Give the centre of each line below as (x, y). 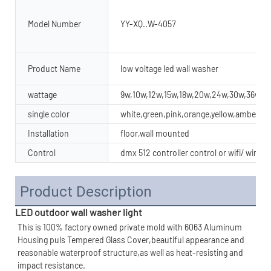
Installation (48, 133)
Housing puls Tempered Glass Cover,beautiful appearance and (131, 240)
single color (49, 114)
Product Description (86, 191)
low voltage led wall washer (169, 68)
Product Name (54, 68)
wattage (42, 94)
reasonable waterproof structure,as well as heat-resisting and (130, 252)
